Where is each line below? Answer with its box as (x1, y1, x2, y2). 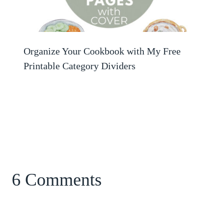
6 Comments (12, 169, 102, 190)
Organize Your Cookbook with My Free (24, 45, 181, 56)
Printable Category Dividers (24, 60, 136, 71)
